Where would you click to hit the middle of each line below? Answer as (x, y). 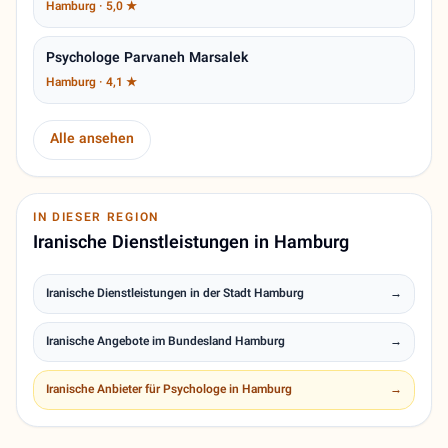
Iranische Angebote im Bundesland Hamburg (165, 342)
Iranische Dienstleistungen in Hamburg (191, 244)
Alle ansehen (92, 140)
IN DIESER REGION (96, 218)
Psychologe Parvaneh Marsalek (147, 59)
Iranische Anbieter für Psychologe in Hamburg (169, 390)
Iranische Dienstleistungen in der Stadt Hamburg (175, 294)
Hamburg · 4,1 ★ (91, 83)
